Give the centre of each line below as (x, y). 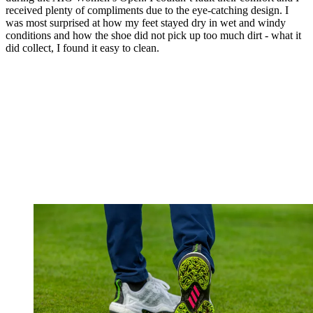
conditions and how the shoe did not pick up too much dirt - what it (153, 36)
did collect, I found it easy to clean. (82, 48)
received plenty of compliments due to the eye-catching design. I (147, 10)
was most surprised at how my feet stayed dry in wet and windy (146, 23)
